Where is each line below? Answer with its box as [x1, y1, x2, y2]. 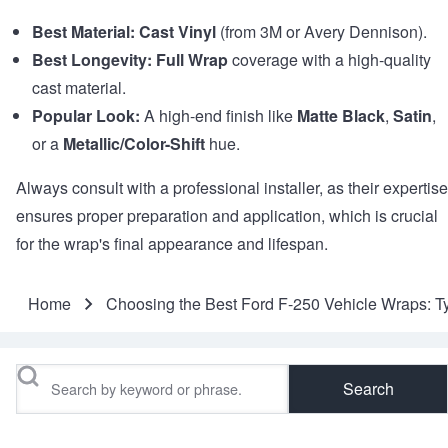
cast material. [32, 76, 126, 100]
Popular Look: [32, 104, 140, 128]
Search [16, 368, 70, 392]
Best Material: [32, 20, 135, 44]
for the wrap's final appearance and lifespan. [16, 232, 328, 256]
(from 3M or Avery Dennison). [216, 20, 427, 44]
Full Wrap [156, 48, 228, 72]
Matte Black [297, 104, 385, 128]
